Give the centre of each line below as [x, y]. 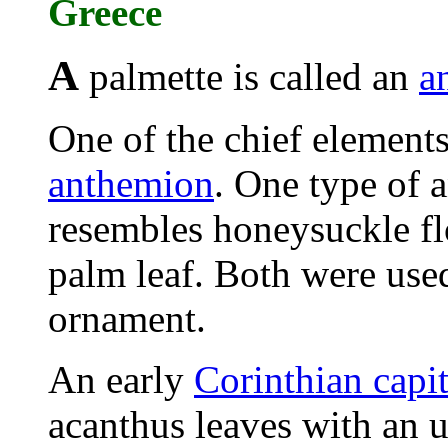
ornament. [127, 318]
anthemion [131, 183]
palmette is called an [249, 76]
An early [121, 379]
